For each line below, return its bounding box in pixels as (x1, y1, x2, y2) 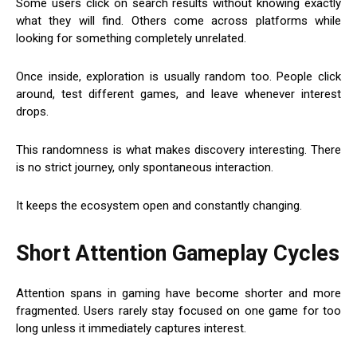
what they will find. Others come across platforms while (16, 14, 341, 29)
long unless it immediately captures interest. (16, 321, 246, 336)
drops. (16, 104, 49, 120)
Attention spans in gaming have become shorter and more (16, 286, 341, 301)
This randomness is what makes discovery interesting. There (16, 143, 341, 158)
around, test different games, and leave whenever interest (16, 87, 341, 102)
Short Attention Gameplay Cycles (16, 241, 339, 267)
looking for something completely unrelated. (16, 31, 246, 46)
